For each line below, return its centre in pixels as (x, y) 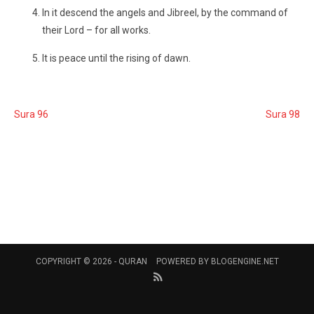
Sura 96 (31, 114)
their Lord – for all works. (96, 30)
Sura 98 (283, 114)
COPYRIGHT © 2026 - (77, 261)
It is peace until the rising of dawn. (116, 58)
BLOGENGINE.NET (245, 261)
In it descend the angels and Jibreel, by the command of (165, 13)
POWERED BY (183, 261)
